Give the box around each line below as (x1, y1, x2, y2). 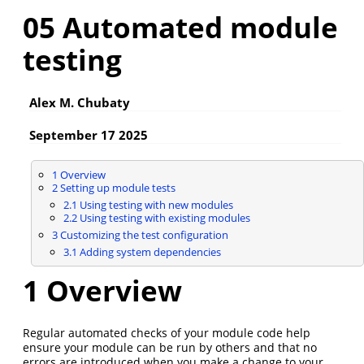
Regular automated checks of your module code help (23, 324, 310, 340)
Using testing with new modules (76, 197, 233, 212)
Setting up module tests (57, 180, 175, 195)
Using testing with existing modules (76, 210, 250, 225)
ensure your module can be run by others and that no (23, 339, 317, 355)
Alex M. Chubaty (29, 94, 130, 111)
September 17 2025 (29, 126, 148, 143)
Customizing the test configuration (57, 227, 228, 242)
